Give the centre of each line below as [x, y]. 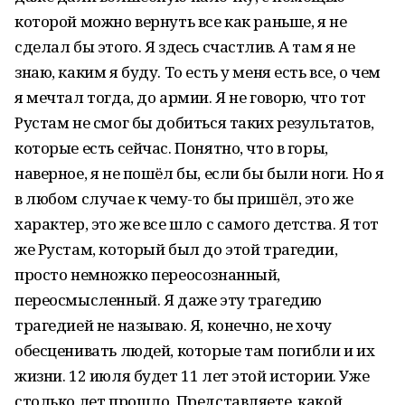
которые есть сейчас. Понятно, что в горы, [171, 148]
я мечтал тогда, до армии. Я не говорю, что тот [190, 97]
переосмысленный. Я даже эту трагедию [168, 300]
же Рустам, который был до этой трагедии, [176, 249]
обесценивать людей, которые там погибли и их [195, 350]
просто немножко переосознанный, [147, 274]
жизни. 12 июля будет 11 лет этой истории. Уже [192, 376]
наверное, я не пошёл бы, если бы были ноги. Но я [199, 173]
